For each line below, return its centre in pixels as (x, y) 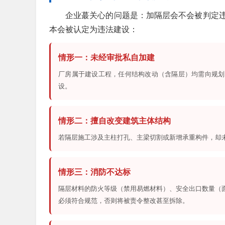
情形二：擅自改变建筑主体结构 (115, 121)
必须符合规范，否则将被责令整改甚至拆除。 (124, 201)
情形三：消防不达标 (94, 172)
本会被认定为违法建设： (93, 30)
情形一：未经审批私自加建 (106, 58)
